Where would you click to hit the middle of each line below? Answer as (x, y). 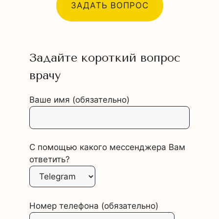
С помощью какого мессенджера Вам (107, 147)
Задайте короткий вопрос (105, 57)
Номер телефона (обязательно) (94, 206)
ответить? (50, 159)
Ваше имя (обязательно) (79, 99)
